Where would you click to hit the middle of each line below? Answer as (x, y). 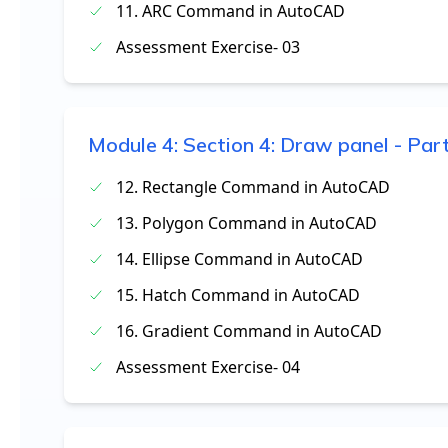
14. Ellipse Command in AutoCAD (239, 259)
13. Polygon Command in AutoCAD (246, 223)
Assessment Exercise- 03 (208, 47)
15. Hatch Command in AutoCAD (238, 295)
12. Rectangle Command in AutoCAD (253, 187)
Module (125, 144)
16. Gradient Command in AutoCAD (249, 331)
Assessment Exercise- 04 (208, 367)
